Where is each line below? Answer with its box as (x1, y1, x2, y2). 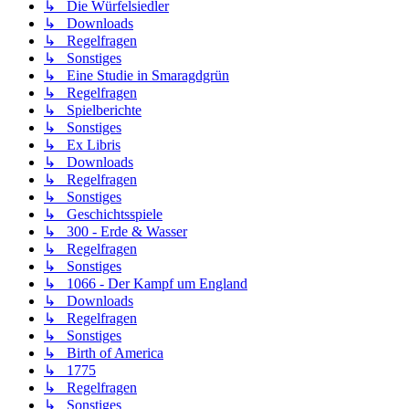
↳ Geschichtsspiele (44, 205, 163, 222)
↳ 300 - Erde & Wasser (44, 223, 187, 239)
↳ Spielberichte (44, 101, 142, 118)
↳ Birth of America (44, 344, 163, 361)
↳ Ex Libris (44, 136, 121, 152)
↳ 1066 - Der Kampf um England (44, 275, 247, 291)
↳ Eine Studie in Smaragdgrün (44, 67, 229, 83)
